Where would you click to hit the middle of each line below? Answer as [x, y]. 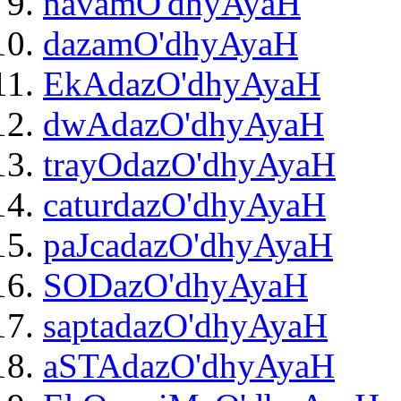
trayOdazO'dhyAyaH [189, 165]
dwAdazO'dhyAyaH [183, 124]
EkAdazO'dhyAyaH [182, 84]
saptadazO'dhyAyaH [185, 326]
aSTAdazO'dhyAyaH [189, 366]
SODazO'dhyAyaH [175, 286]
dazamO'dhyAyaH [171, 44]
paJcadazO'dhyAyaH [188, 245]
